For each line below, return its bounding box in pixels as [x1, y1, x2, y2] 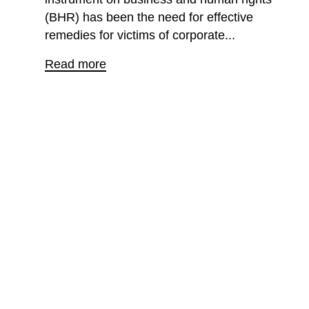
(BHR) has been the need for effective [44, 10, 253, 25]
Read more [44, 57, 106, 72]
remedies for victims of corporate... [44, 28, 235, 43]
